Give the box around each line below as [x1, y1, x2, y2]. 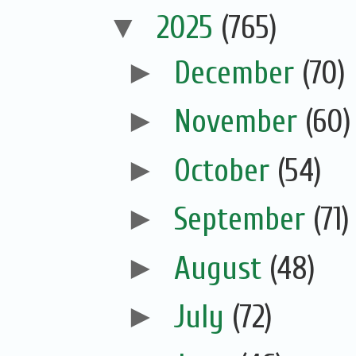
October [173, 152, 277, 189]
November [173, 103, 305, 141]
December [173, 54, 302, 91]
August [173, 250, 269, 287]
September [173, 201, 313, 238]
